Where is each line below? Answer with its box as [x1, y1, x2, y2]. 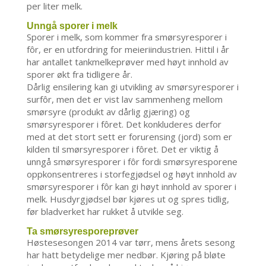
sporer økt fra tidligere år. [26, 68, 132, 81]
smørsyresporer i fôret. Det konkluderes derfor [26, 118, 221, 131]
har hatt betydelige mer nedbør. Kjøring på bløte [26, 249, 226, 261]
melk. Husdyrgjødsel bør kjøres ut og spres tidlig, [26, 193, 229, 205]
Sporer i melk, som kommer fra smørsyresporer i [26, 31, 227, 43]
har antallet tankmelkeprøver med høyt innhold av [26, 56, 229, 68]
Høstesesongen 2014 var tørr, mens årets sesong [26, 236, 235, 249]
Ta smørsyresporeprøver [26, 226, 138, 237]
